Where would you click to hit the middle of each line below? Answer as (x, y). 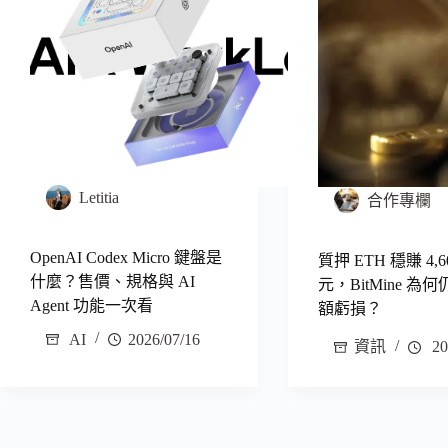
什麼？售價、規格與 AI (112, 281)
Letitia (99, 198)
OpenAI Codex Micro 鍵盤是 (126, 257)
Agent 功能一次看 (91, 305)
